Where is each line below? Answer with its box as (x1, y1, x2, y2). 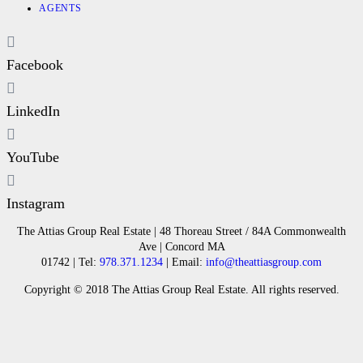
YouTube (6, 149, 59, 166)
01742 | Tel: (41, 256, 100, 269)
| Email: (163, 256, 206, 269)
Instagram (6, 195, 65, 212)
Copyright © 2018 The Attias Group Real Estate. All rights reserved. (23, 284, 340, 297)
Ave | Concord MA (138, 241, 225, 254)
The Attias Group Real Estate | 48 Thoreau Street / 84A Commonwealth (17, 225, 346, 238)
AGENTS (39, 2, 82, 15)
